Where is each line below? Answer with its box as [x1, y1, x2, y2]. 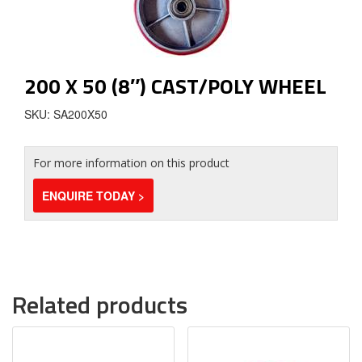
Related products [12, 286, 187, 323]
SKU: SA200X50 [24, 106, 107, 122]
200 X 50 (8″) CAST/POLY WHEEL [24, 70, 326, 102]
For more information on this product [33, 155, 229, 170]
